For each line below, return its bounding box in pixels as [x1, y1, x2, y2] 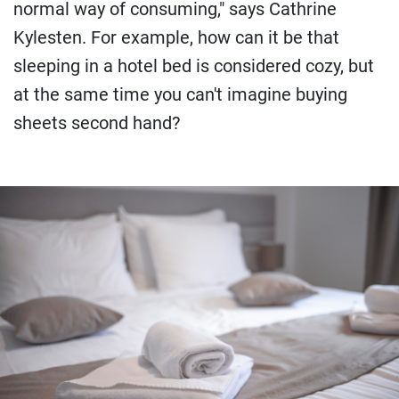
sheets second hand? [13, 111, 180, 134]
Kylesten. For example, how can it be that [13, 26, 339, 48]
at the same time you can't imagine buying [13, 83, 347, 105]
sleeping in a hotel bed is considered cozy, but [13, 54, 374, 77]
